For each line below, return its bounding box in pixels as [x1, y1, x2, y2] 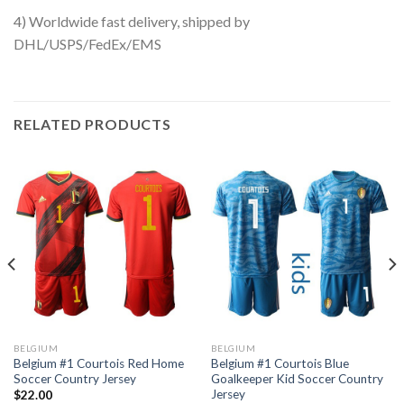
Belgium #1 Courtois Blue [210, 355, 349, 371]
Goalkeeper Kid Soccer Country [210, 371, 383, 386]
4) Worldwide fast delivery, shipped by [14, 13, 250, 31]
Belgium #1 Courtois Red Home [13, 355, 184, 371]
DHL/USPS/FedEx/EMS [14, 35, 161, 53]
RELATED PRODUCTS [14, 115, 171, 133]
